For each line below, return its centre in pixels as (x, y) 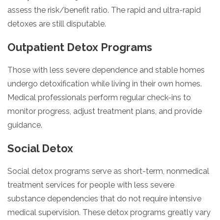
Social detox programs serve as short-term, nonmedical (108, 171)
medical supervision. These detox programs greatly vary (109, 212)
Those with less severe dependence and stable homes (106, 70)
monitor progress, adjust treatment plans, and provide (105, 111)
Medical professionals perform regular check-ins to (99, 97)
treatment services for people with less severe (91, 185)
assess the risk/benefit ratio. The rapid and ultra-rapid (104, 10)
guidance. (25, 125)
